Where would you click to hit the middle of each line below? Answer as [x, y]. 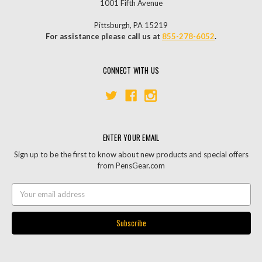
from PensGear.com [131, 166]
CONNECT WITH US [131, 70]
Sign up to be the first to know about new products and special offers [131, 155]
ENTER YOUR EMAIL [131, 138]
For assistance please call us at [104, 37]
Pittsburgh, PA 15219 [131, 25]
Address [26, 199]
